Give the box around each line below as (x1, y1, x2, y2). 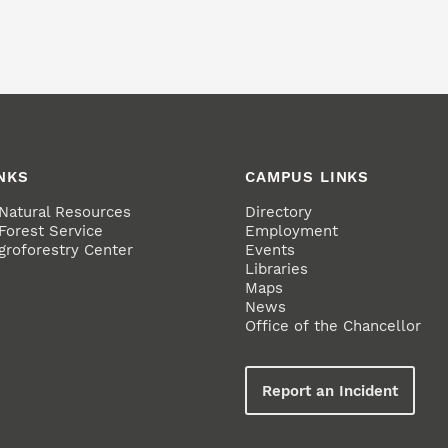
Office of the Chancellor (245, 317, 422, 336)
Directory (245, 203, 313, 222)
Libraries (245, 260, 309, 279)
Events (245, 241, 296, 260)
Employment (245, 222, 339, 241)
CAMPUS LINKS (245, 168, 370, 187)
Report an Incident (262, 381, 399, 400)
